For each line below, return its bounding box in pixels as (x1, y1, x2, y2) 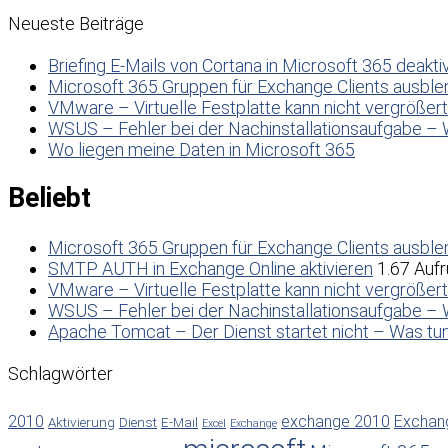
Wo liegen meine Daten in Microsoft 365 (48, 139, 355, 160)
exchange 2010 (281, 411, 390, 431)
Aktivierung (48, 413, 115, 430)
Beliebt (8, 182, 91, 215)
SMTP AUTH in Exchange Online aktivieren (48, 257, 373, 279)
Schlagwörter (8, 362, 113, 384)
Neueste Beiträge (8, 13, 144, 34)
